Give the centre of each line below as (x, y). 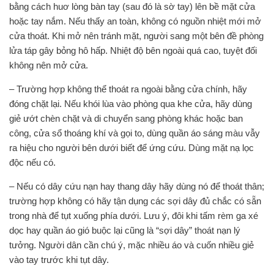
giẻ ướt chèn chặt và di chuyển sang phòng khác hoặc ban (126, 118)
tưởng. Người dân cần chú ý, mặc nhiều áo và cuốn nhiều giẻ (131, 245)
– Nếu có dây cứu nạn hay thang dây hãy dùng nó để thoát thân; (137, 186)
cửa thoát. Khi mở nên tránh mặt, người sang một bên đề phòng (136, 36)
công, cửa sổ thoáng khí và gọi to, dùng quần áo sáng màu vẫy (135, 133)
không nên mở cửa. (49, 65)
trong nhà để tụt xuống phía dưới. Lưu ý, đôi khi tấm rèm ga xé (134, 216)
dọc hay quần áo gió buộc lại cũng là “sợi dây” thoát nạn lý (125, 230)
